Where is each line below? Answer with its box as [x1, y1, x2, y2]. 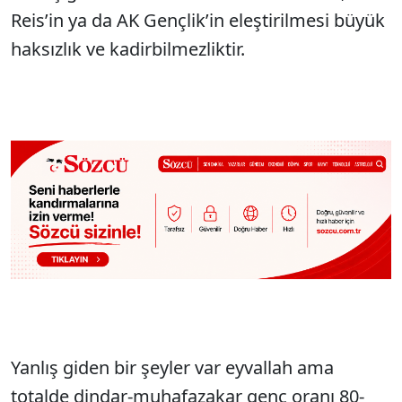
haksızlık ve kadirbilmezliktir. [11, 37, 249, 62]
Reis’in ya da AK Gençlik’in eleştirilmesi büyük [11, 8, 385, 33]
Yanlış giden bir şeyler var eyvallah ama [11, 354, 334, 380]
